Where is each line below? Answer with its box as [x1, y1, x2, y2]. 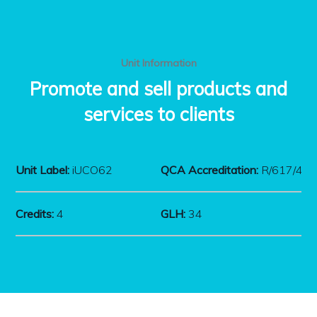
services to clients [83, 103, 234, 126]
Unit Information [120, 57, 197, 69]
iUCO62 [69, 163, 113, 177]
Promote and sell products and [30, 77, 287, 100]
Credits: [16, 207, 54, 221]
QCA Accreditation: [161, 163, 259, 177]
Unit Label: [16, 163, 70, 177]
